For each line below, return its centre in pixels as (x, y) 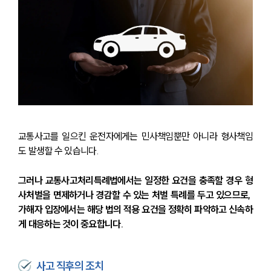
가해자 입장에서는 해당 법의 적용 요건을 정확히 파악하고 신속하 (135, 209)
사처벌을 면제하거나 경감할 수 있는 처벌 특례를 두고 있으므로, (135, 194)
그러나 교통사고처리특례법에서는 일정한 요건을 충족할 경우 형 (135, 180)
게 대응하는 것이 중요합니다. (70, 224)
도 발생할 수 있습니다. (59, 150)
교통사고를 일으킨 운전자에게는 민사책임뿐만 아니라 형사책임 (135, 136)
